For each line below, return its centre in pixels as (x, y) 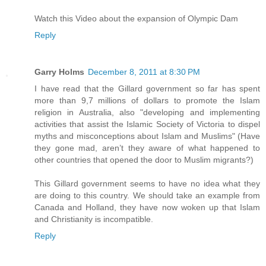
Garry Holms (59, 72)
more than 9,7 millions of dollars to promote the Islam (147, 101)
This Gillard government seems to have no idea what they (147, 184)
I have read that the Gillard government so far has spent (147, 89)
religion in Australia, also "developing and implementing (147, 113)
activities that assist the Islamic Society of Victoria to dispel (147, 124)
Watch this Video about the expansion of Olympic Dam (136, 19)
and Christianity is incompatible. (94, 219)
